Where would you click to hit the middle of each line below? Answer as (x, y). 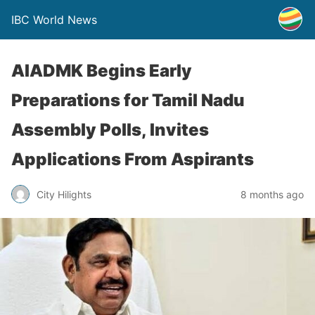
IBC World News (54, 20)
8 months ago (272, 194)
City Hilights (64, 194)
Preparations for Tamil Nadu (128, 100)
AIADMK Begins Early (102, 71)
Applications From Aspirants (133, 159)
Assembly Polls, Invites (110, 130)
